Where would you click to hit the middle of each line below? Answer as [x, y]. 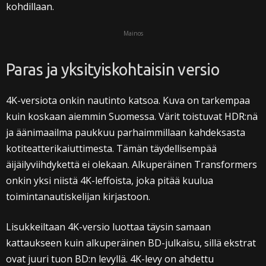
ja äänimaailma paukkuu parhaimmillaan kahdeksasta [126, 133]
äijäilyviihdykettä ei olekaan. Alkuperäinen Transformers [132, 165]
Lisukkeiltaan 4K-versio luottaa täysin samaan [108, 227]
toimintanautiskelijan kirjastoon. [78, 197]
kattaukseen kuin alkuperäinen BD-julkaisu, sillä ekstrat [131, 243]
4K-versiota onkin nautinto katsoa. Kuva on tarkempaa [128, 101]
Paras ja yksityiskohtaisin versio [113, 70]
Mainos [133, 34]
